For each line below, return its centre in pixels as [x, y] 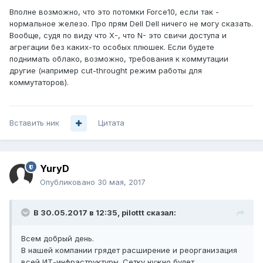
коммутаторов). [39, 82]
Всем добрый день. [58, 239]
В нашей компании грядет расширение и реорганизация [129, 250]
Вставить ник [34, 123]
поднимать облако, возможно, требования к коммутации [119, 59]
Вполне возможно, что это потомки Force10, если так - [114, 12]
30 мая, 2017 [122, 182]
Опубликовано [69, 182]
